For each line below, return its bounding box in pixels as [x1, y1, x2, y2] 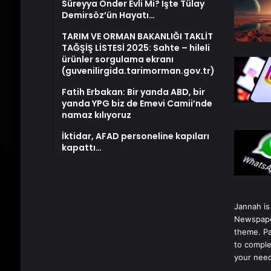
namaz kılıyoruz [61, 109, 131, 122]
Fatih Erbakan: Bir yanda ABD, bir [61, 86, 205, 99]
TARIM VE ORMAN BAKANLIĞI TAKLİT [61, 30, 213, 43]
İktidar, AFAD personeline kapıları [61, 130, 209, 143]
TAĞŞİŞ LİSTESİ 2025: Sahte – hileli [61, 42, 210, 54]
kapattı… [61, 142, 102, 154]
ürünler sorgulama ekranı [61, 53, 174, 66]
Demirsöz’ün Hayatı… [61, 9, 155, 22]
